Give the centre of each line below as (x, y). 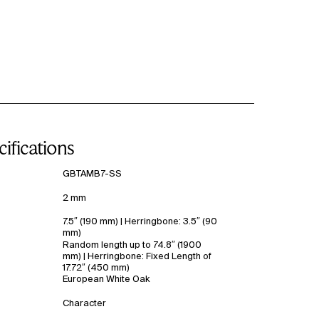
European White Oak (106, 279)
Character (84, 302)
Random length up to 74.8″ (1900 (132, 245)
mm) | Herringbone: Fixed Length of (137, 256)
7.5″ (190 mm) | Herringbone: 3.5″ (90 (140, 220)
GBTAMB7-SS (92, 173)
